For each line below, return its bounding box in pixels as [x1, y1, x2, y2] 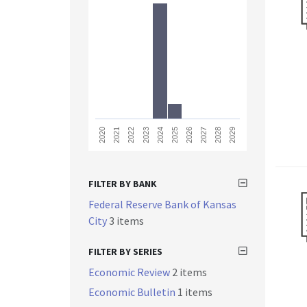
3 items [109, 214, 144, 228]
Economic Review [88, 265, 172, 279]
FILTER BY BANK [88, 177, 157, 190]
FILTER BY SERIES [88, 245, 162, 258]
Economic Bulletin [88, 285, 177, 299]
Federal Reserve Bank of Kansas [88, 197, 236, 211]
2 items [172, 265, 207, 279]
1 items [177, 285, 212, 299]
